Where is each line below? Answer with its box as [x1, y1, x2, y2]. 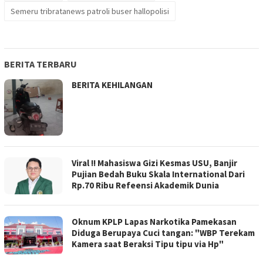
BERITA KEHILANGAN [72, 79, 154, 90]
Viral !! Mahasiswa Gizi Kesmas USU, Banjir [72, 157, 237, 169]
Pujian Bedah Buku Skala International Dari [72, 168, 245, 180]
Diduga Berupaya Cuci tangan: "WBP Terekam [72, 227, 255, 239]
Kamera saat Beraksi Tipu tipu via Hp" [72, 238, 224, 250]
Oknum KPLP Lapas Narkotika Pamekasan [72, 216, 237, 228]
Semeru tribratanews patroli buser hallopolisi [11, 5, 169, 16]
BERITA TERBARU [4, 58, 77, 70]
